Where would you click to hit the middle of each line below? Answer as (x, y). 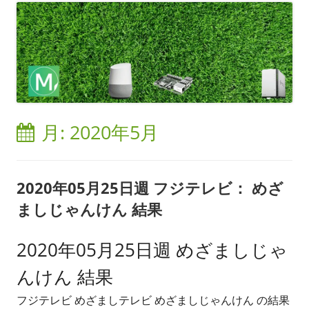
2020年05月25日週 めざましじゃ (152, 249)
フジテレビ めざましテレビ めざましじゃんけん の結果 (153, 300)
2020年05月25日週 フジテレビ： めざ (150, 187)
